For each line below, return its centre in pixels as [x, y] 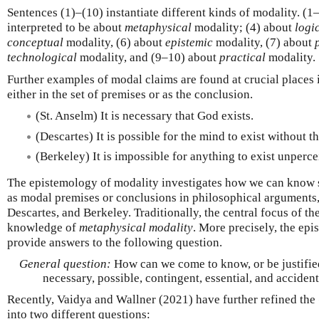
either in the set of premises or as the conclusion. [130, 95]
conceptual [35, 43]
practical [242, 58]
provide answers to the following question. [115, 243]
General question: [65, 264]
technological [42, 58]
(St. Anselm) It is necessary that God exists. [145, 116]
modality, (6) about [114, 43]
